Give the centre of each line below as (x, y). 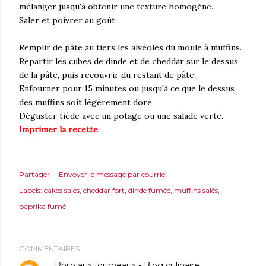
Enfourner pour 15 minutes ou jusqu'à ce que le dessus (127, 89)
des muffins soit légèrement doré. (86, 102)
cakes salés (62, 191)
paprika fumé (42, 207)
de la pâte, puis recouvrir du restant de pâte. (107, 75)
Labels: (31, 191)
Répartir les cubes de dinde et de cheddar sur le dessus (129, 61)
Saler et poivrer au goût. (68, 20)
